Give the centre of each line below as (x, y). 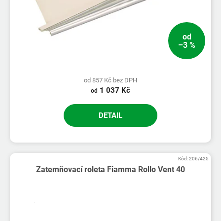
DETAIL (110, 116)
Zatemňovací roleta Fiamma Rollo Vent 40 (110, 170)
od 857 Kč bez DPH (110, 80)
